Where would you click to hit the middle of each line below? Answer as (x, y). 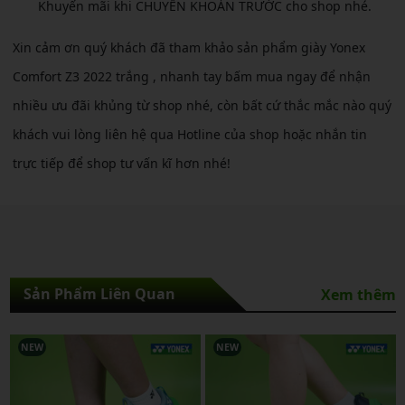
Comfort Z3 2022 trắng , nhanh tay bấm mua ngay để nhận (192, 77)
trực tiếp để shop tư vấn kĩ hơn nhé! (122, 164)
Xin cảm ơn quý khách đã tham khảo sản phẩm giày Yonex (189, 48)
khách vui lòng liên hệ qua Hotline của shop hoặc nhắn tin (190, 135)
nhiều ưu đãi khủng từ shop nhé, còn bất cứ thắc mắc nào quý (202, 106)
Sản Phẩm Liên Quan (99, 294)
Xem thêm (358, 294)
